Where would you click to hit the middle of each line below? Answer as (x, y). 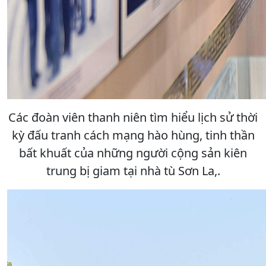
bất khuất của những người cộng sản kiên (133, 153)
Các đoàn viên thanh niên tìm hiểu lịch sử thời (133, 117)
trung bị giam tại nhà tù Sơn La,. (133, 170)
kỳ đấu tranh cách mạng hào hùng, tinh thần (133, 135)
